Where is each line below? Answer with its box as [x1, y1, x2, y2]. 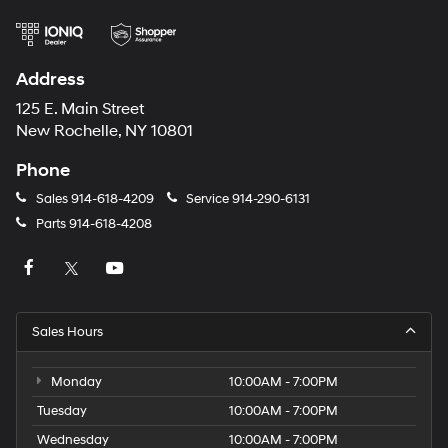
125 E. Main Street [16, 100, 144, 120]
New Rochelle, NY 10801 [16, 122, 193, 142]
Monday [47, 374, 102, 391]
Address [16, 68, 85, 92]
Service [183, 191, 232, 208]
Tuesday [37, 403, 87, 420]
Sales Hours [32, 324, 103, 341]
